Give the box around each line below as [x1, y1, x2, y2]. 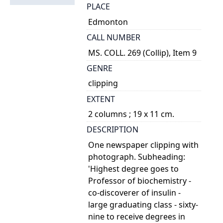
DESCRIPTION [87, 124, 138, 135]
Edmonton [88, 16, 128, 27]
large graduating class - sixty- [88, 199, 199, 210]
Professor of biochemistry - [88, 175, 192, 186]
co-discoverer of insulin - [88, 187, 181, 198]
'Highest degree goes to [88, 163, 179, 174]
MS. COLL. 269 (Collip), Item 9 [88, 47, 197, 58]
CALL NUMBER [87, 32, 140, 43]
